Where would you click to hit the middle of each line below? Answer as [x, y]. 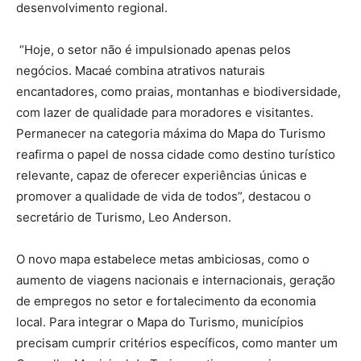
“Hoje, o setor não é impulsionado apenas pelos [154, 49]
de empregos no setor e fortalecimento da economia [166, 301]
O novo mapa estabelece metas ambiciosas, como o [163, 259]
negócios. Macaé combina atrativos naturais [141, 70]
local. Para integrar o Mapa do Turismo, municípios [160, 322]
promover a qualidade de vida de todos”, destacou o [164, 196]
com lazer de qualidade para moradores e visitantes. [165, 112]
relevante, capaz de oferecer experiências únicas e [162, 175]
